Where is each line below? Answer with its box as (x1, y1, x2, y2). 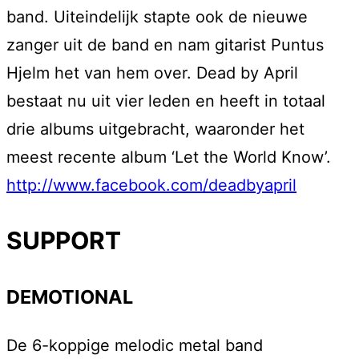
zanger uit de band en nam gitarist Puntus (6, 35, 324, 55)
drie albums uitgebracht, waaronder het (6, 119, 305, 139)
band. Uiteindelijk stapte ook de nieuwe (6, 7, 308, 27)
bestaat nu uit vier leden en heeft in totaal (6, 91, 325, 111)
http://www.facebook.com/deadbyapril (6, 175, 296, 196)
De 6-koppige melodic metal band (6, 336, 263, 356)
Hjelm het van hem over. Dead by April (6, 63, 298, 83)
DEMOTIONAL (6, 285, 133, 309)
